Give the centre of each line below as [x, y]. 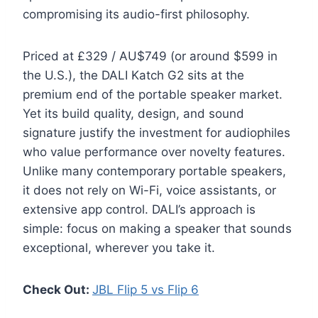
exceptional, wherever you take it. [119, 248]
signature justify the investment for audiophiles [157, 133]
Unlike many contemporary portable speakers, [154, 171]
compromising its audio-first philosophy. [136, 15]
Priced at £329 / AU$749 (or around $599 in [150, 56]
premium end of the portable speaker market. [153, 95]
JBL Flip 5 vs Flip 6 [146, 290]
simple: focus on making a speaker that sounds [157, 229]
